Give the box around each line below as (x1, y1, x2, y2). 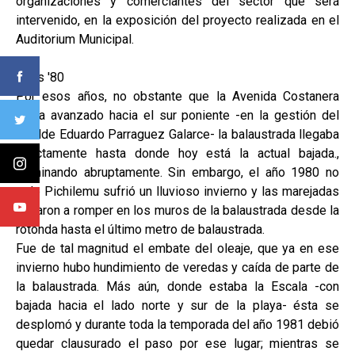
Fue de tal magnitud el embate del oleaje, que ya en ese (16, 240, 339, 256)
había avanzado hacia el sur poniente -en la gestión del (16, 107, 339, 123)
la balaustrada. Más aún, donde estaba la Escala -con (16, 278, 339, 294)
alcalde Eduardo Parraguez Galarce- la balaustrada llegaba (16, 126, 339, 142)
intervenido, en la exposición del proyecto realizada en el (16, 12, 339, 28)
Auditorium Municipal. (16, 31, 134, 47)
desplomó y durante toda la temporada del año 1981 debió (16, 316, 339, 332)
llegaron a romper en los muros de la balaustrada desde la (16, 202, 339, 218)
